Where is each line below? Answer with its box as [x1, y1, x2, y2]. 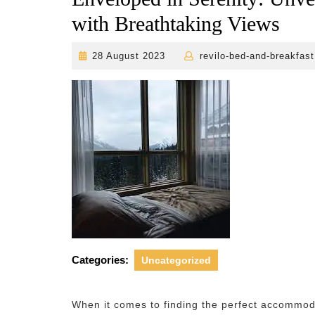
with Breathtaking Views [72, 12, 280, 35]
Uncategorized [141, 255, 211, 266]
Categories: [72, 254, 129, 266]
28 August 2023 [92, 51, 166, 61]
